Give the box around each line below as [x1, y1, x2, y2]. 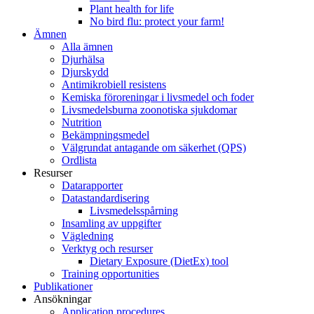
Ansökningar [34, 293, 91, 305]
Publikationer [34, 280, 93, 292]
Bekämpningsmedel [62, 129, 149, 141]
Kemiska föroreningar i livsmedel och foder [62, 91, 254, 103]
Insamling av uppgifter [62, 217, 161, 229]
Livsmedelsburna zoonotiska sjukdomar [62, 104, 237, 116]
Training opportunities [62, 268, 159, 280]
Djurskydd [62, 66, 109, 78]
